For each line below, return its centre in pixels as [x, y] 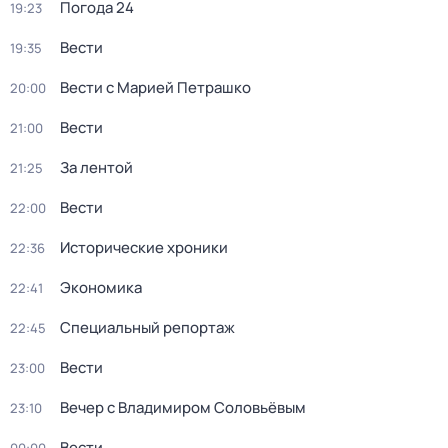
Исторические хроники [144, 247]
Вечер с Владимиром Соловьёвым [183, 407]
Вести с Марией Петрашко [155, 87]
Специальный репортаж [147, 327]
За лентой [96, 167]
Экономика [101, 287]
